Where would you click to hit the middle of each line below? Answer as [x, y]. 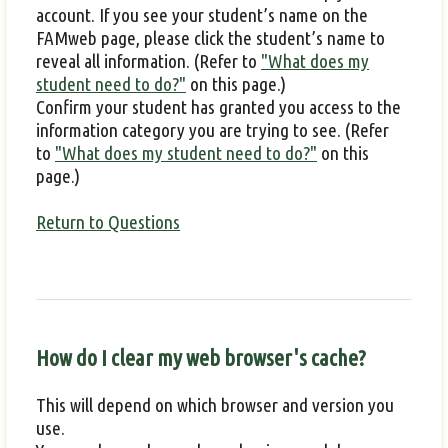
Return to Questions [108, 221]
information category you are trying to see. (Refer [212, 129]
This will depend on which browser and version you [215, 404]
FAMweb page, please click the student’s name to [210, 37]
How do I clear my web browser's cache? [201, 358]
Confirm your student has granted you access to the [218, 106]
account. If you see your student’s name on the [202, 14]
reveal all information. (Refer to [148, 60]
